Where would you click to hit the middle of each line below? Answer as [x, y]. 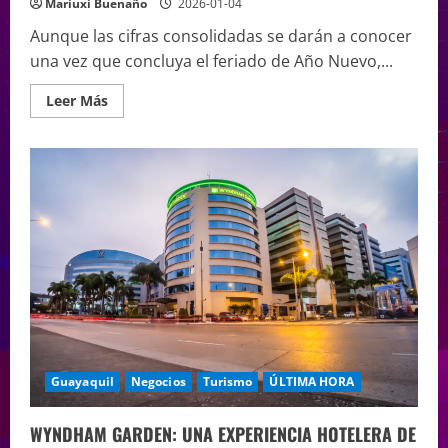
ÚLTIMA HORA [312, 381]
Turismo [227, 381]
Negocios [158, 381]
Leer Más [77, 101]
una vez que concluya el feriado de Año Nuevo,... [211, 61]
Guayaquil [82, 381]
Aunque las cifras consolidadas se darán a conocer [221, 36]
